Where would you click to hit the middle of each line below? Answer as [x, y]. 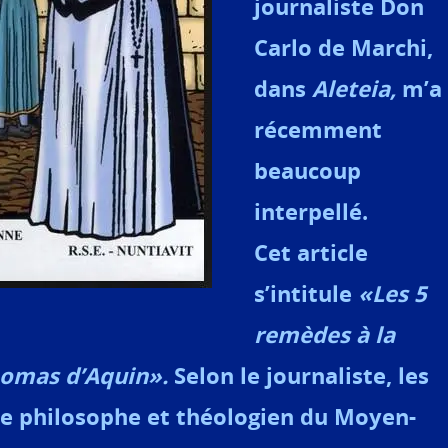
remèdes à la [324, 335]
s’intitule [306, 294]
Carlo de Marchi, [343, 48]
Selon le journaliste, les [298, 376]
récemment [318, 130]
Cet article [311, 253]
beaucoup [307, 171]
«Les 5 [392, 294]
